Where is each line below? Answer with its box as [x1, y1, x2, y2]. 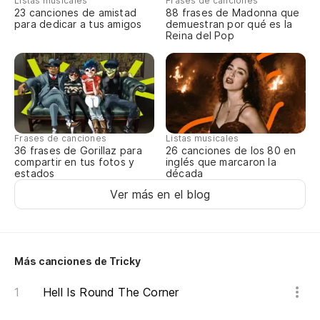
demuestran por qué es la [166, 18, 293, 31]
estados [14, 167, 55, 180]
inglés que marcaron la [166, 156, 276, 169]
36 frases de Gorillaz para [14, 144, 142, 157]
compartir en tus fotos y [14, 156, 135, 169]
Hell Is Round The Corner [43, 285, 179, 300]
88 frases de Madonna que [166, 6, 300, 19]
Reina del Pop [166, 29, 234, 42]
